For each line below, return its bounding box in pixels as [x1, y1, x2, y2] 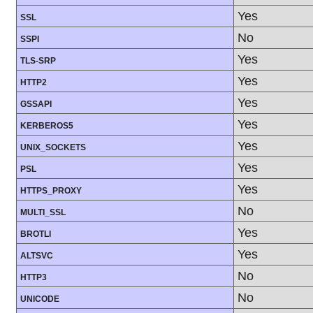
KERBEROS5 [20, 121, 73, 131]
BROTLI [20, 229, 51, 240]
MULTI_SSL [20, 208, 66, 218]
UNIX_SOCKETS [20, 143, 86, 153]
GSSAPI [20, 99, 52, 110]
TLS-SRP [20, 56, 56, 66]
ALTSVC [20, 251, 53, 261]
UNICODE [20, 294, 59, 305]
